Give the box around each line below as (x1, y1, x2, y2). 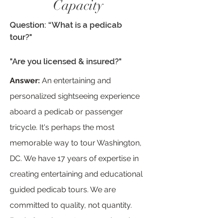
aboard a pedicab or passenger (10, 107, 123, 116)
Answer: (10, 76, 40, 85)
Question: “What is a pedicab (10, 20, 122, 30)
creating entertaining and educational (10, 169, 143, 179)
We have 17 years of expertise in (24, 154, 139, 163)
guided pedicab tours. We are (10, 185, 116, 194)
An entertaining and (40, 76, 111, 85)
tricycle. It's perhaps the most (10, 123, 114, 132)
